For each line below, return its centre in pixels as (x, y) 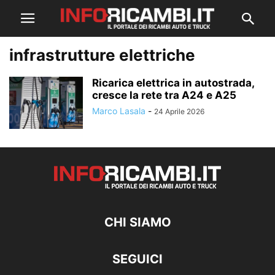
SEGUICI (137, 259)
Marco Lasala (119, 111)
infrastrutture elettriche (102, 55)
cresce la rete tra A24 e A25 (164, 95)
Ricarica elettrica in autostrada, (173, 83)
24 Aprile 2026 (179, 111)
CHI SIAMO (137, 222)
